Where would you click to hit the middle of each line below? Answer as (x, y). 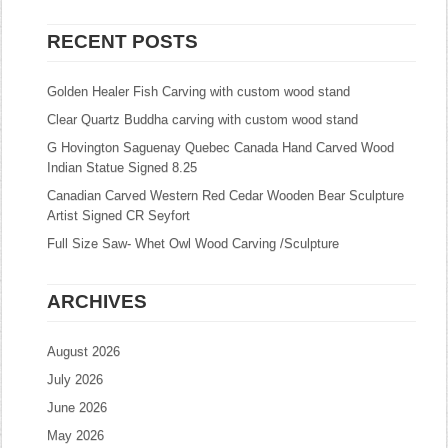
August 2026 (84, 351)
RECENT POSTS (123, 41)
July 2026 (75, 379)
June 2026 (77, 407)
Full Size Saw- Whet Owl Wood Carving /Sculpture (193, 243)
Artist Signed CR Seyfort (119, 215)
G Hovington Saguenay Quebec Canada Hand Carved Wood (221, 147)
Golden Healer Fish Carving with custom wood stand (199, 91)
